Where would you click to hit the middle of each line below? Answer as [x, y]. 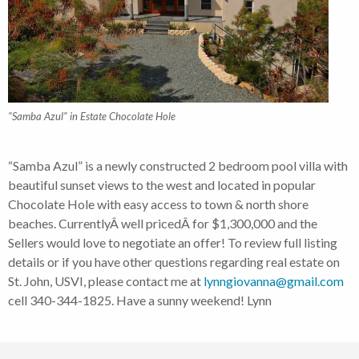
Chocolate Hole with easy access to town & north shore [158, 204]
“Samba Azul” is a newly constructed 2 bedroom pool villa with [178, 165]
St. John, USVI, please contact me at [106, 280]
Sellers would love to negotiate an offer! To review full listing [173, 242]
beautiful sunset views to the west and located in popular [162, 184]
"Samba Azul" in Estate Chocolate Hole [92, 116]
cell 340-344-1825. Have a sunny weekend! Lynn [140, 300]
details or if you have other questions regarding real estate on [174, 261]
